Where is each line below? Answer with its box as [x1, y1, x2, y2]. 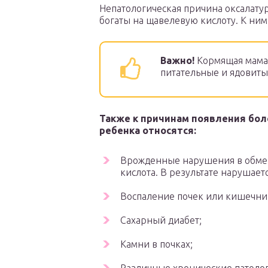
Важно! [160, 55, 194, 66]
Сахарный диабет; [120, 215, 202, 226]
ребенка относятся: [99, 125, 196, 136]
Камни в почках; [120, 239, 193, 250]
